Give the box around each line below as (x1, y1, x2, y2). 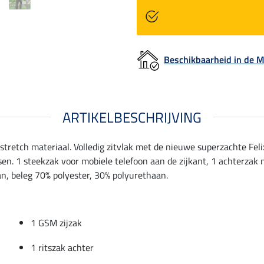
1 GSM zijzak (31, 215, 82, 230)
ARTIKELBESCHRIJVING (62, 106, 202, 128)
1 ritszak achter (31, 240, 94, 255)
